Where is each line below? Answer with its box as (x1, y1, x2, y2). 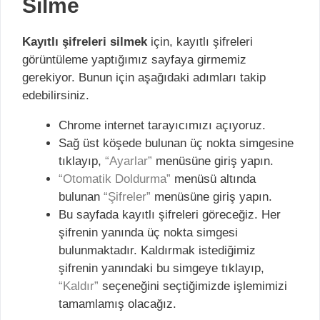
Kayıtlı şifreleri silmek (22, 35, 147, 49)
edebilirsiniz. (22, 89, 89, 102)
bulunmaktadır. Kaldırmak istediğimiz (59, 244, 256, 257)
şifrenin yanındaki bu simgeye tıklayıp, (59, 261, 264, 275)
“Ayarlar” (105, 154, 152, 168)
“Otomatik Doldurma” (59, 172, 171, 186)
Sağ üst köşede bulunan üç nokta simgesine (59, 136, 294, 150)
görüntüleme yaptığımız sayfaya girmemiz (22, 53, 246, 66)
